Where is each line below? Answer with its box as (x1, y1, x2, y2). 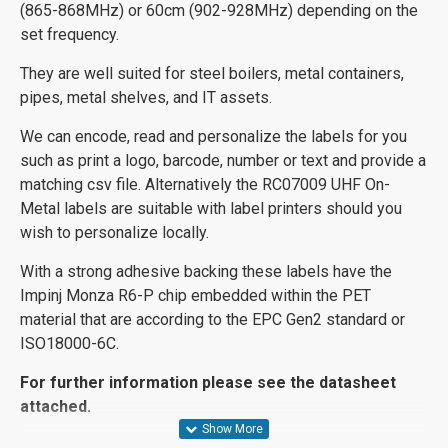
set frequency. (20, 24, 119, 44)
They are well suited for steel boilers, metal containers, (20, 63, 404, 83)
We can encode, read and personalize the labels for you (20, 126, 407, 146)
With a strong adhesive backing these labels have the (20, 261, 392, 281)
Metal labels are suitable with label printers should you (20, 198, 402, 218)
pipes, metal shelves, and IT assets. (20, 87, 272, 107)
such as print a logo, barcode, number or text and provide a (20, 150, 426, 170)
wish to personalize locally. (20, 222, 209, 242)
